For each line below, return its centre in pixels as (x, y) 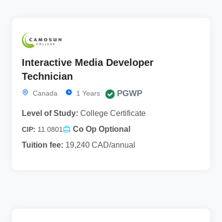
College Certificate (112, 113)
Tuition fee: (43, 145)
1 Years (87, 93)
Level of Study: (50, 113)
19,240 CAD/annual (99, 145)
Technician (47, 77)
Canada (44, 93)
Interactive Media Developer (88, 63)
